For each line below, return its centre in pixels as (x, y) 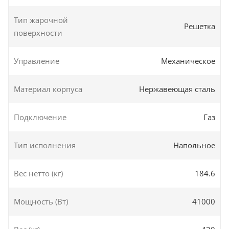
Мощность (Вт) (41, 201)
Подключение (40, 117)
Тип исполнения (45, 145)
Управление (37, 61)
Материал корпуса (48, 89)
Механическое (188, 61)
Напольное (194, 145)
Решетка (200, 26)
